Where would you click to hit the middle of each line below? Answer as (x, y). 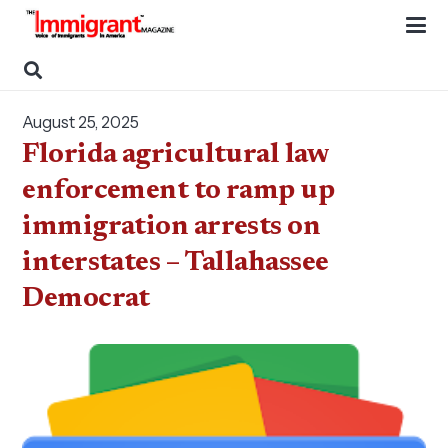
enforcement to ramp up (178, 191)
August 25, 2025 (81, 122)
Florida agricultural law (175, 155)
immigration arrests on (171, 227)
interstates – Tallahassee (175, 263)
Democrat (86, 299)
